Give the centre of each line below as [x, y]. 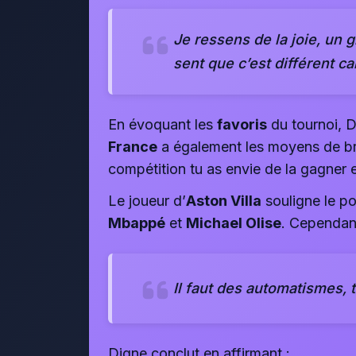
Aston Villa [224, 201]
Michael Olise [234, 223]
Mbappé [137, 223]
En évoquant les [163, 124]
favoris [242, 124]
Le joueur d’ [147, 201]
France [133, 147]
